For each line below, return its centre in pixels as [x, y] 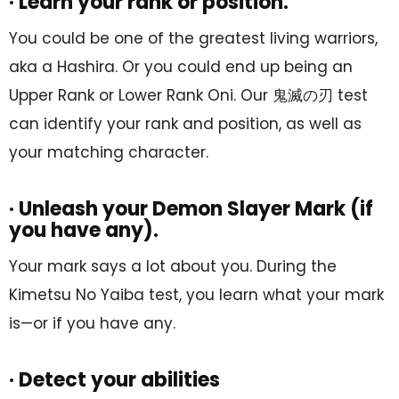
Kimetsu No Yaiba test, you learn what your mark [196, 294]
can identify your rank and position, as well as [185, 123]
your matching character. [109, 152]
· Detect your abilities [114, 379]
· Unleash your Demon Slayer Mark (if [191, 208]
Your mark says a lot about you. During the [173, 266]
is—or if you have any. [92, 323]
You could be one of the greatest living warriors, [193, 38]
